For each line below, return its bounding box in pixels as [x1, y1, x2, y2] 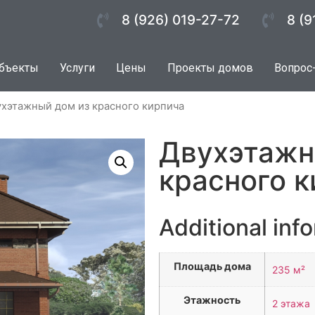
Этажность [184, 293, 241, 306]
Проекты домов [167, 61, 253, 75]
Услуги [59, 61, 95, 75]
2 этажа [272, 297, 311, 309]
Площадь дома [173, 259, 251, 272]
